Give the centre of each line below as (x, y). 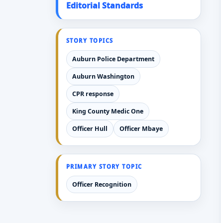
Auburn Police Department (113, 59)
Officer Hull (90, 128)
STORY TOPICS (90, 41)
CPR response (93, 94)
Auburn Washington (103, 76)
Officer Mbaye (141, 128)
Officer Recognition (102, 185)
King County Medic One (108, 111)
